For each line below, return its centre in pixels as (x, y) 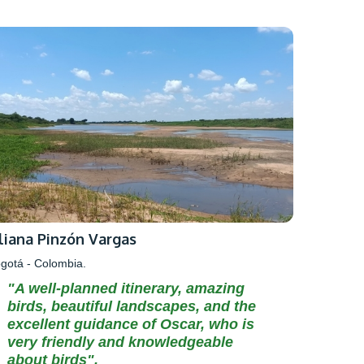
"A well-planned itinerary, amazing (126, 289)
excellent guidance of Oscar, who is (131, 325)
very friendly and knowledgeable (121, 342)
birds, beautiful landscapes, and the (132, 307)
